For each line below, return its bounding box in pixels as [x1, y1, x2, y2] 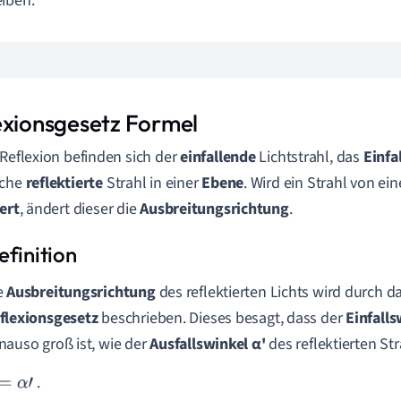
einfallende [180, 146, 256, 168]
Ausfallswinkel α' [149, 333, 266, 355]
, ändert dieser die [19, 198, 141, 220]
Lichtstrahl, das [255, 146, 363, 168]
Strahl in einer [102, 172, 202, 194]
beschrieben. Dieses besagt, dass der [98, 307, 346, 329]
